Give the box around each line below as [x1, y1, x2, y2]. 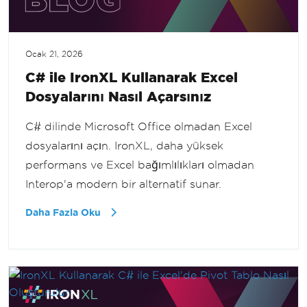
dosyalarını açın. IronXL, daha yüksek [25, 140, 223, 152]
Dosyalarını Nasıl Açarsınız [25, 88, 211, 105]
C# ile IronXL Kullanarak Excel [25, 69, 238, 86]
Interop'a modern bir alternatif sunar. [25, 178, 221, 191]
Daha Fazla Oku [25, 208, 103, 219]
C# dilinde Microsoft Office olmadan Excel [25, 121, 252, 133]
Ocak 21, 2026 [25, 50, 83, 59]
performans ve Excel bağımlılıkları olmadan [25, 159, 254, 171]
